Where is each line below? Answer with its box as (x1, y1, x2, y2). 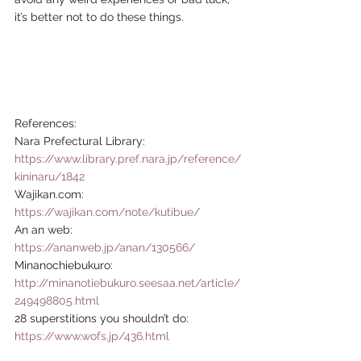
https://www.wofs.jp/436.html (15, 330, 169, 342)
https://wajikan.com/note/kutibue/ (15, 205, 200, 218)
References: (15, 117, 80, 130)
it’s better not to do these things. (15, 10, 190, 23)
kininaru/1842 (15, 170, 85, 183)
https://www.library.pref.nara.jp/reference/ (15, 152, 241, 165)
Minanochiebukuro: (15, 259, 116, 272)
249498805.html (15, 294, 99, 307)
